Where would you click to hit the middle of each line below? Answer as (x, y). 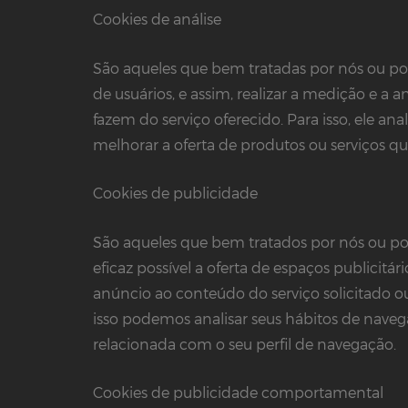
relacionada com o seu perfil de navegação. (245, 343)
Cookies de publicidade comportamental (238, 393)
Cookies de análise (157, 18)
